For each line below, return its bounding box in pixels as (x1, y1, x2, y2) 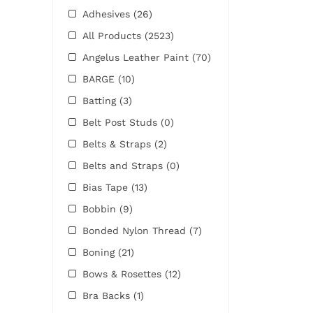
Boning (82, 246, 118, 258)
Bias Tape (82, 181, 131, 193)
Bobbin (82, 203, 119, 214)
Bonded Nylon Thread (82, 224, 189, 236)
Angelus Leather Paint (82, 51, 192, 63)
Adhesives (82, 8, 133, 20)
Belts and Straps (82, 159, 166, 171)
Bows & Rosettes (82, 268, 165, 279)
